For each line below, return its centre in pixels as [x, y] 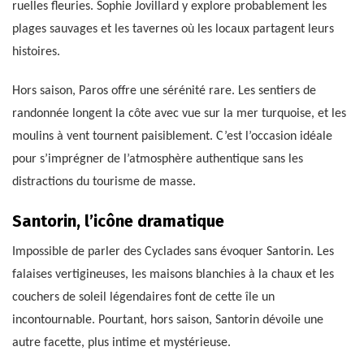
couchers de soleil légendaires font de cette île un [143, 298]
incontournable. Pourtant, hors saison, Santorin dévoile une [168, 321]
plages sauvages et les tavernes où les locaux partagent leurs [173, 30]
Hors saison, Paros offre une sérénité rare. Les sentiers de [164, 91]
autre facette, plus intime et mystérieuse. [121, 343]
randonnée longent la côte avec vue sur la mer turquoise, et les [179, 114]
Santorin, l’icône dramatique [118, 221]
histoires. [36, 52]
